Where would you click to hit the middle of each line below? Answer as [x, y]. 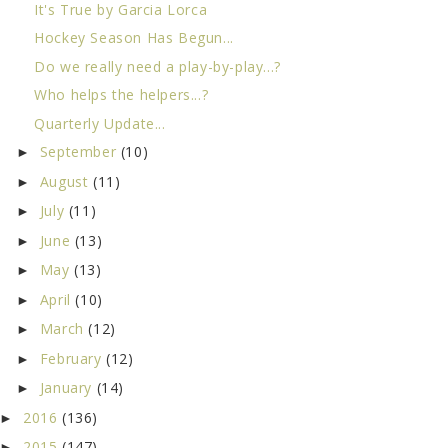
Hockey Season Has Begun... [134, 38]
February [73, 358]
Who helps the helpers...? [121, 95]
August [66, 181]
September [80, 152]
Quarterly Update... [100, 123]
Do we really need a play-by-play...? [157, 66]
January [68, 388]
